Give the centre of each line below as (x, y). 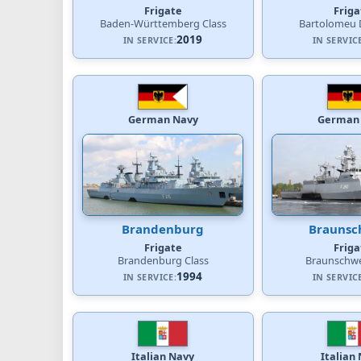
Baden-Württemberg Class (163, 23)
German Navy (163, 119)
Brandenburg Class (163, 260)
